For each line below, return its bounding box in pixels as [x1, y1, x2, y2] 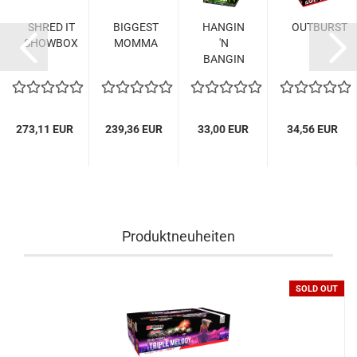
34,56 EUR [286, 123, 338, 136]
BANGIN [202, 53, 245, 66]
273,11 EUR [15, 123, 73, 136]
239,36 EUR [104, 123, 163, 136]
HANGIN [202, 21, 245, 34]
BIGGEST [113, 21, 159, 34]
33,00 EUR [197, 123, 249, 136]
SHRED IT [27, 21, 75, 34]
